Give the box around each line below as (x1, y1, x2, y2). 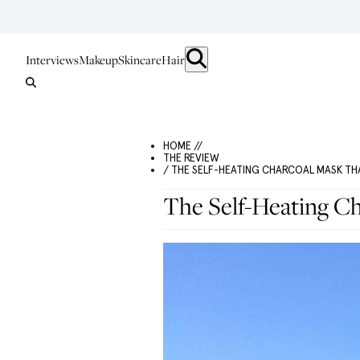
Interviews (26, 51, 79, 67)
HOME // (163, 140, 202, 152)
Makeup (79, 51, 118, 67)
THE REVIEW (163, 152, 219, 164)
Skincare (118, 51, 162, 67)
